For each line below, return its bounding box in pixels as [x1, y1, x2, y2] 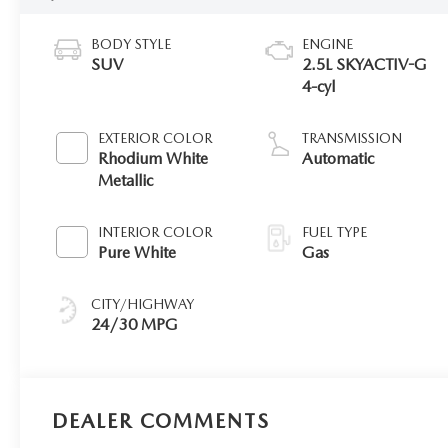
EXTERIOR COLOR [98, 130, 213, 147]
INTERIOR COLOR [98, 224, 213, 241]
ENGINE [302, 36, 354, 53]
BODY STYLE [91, 36, 172, 53]
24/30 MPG [91, 315, 179, 335]
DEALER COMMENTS [52, 409, 271, 434]
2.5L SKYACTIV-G [302, 55, 428, 75]
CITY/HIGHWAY [91, 296, 195, 313]
